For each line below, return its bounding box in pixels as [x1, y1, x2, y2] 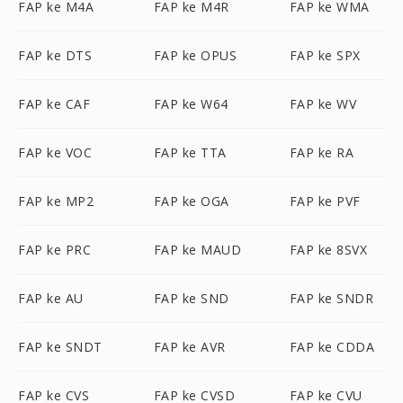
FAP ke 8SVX [289, 241, 368, 258]
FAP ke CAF [18, 95, 90, 112]
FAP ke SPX [289, 47, 361, 64]
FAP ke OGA [153, 193, 229, 210]
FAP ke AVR [153, 338, 226, 355]
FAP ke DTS [18, 47, 92, 64]
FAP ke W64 [153, 95, 228, 112]
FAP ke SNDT [18, 338, 103, 355]
